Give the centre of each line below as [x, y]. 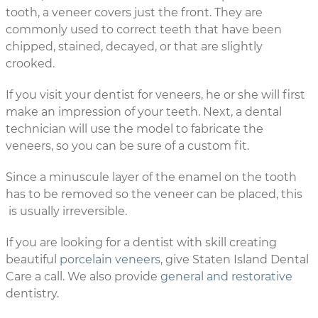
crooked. [30, 64]
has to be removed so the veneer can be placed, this [154, 194]
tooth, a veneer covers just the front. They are [134, 12]
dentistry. [32, 294]
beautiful [33, 259]
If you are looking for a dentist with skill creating [141, 242]
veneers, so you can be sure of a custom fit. [127, 146]
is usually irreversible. [66, 211]
